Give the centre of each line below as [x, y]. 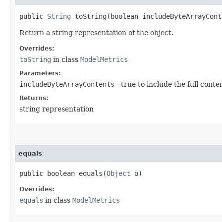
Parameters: [40, 73]
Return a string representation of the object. [96, 32]
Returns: [34, 98]
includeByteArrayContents [67, 84]
